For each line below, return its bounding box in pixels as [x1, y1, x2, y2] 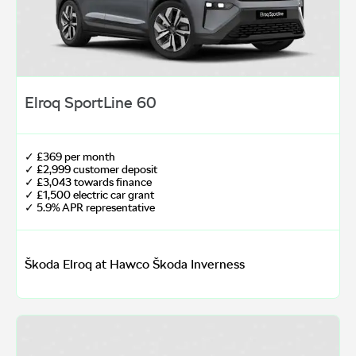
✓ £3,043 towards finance [25, 176, 152, 189]
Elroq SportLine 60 [25, 93, 157, 113]
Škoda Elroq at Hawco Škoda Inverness [25, 257, 245, 273]
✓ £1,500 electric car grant [25, 188, 154, 202]
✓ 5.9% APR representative [25, 201, 155, 215]
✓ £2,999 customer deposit [25, 163, 157, 176]
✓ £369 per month [25, 150, 115, 164]
